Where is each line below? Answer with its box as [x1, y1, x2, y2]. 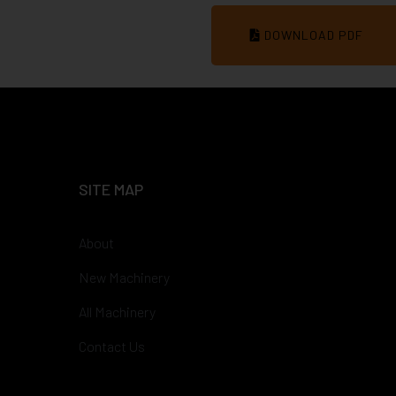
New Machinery [79, 269, 170, 286]
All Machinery [79, 303, 156, 320]
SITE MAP [79, 179, 143, 199]
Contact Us [79, 338, 145, 354]
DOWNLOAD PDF [261, 27, 363, 42]
